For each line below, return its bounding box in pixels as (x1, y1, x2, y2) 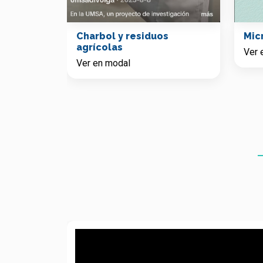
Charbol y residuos (76, 31, 168, 42)
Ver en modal (76, 58, 130, 69)
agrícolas (76, 42, 123, 53)
